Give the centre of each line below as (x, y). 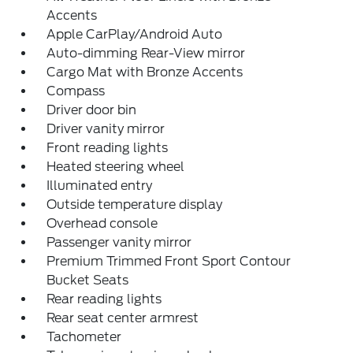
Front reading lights (108, 148)
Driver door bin (92, 110)
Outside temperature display (135, 204)
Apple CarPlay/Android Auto (135, 34)
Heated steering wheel (116, 167)
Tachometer (84, 337)
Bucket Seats (88, 280)
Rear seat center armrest (123, 318)
